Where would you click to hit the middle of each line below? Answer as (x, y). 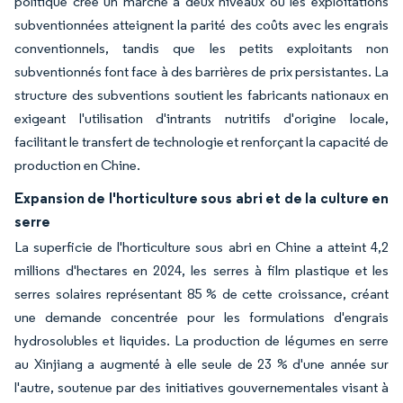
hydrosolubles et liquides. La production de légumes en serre (201, 341)
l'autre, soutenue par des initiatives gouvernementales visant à (201, 388)
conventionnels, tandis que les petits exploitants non (201, 49)
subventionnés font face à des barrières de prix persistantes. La (201, 72)
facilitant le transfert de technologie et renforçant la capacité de (201, 142)
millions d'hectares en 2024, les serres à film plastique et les (201, 271)
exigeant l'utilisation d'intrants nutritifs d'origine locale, (201, 119)
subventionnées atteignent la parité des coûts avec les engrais (201, 25)
